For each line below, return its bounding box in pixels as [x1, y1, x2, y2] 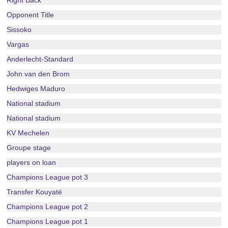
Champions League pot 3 [7, 173, 89, 181]
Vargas [7, 40, 30, 48]
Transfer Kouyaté [7, 188, 63, 196]
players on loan [7, 158, 56, 166]
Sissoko [7, 25, 32, 34]
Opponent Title [7, 11, 54, 19]
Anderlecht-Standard [7, 55, 74, 63]
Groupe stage [7, 144, 51, 152]
